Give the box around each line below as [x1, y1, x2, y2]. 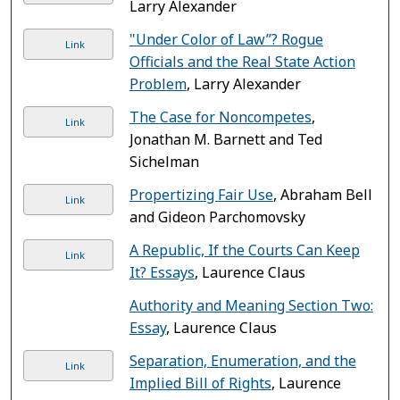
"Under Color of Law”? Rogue [129, 29, 323, 49]
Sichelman [129, 151, 199, 171]
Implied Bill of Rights [129, 372, 271, 393]
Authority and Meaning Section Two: [129, 295, 373, 315]
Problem [129, 73, 187, 94]
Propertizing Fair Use [129, 184, 273, 204]
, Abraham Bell [272, 184, 372, 204]
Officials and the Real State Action [129, 51, 355, 71]
